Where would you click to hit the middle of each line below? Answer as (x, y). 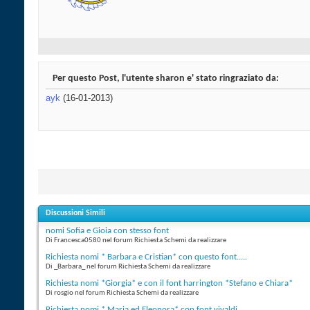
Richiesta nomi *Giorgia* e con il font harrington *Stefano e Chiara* (169, 284)
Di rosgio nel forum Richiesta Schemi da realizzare (122, 293)
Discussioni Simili (75, 213)
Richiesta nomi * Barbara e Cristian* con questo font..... (146, 257)
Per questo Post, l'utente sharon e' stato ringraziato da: (166, 79)
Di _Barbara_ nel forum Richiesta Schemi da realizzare (128, 267)
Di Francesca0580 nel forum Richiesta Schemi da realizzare (136, 241)
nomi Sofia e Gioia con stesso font (107, 231)
